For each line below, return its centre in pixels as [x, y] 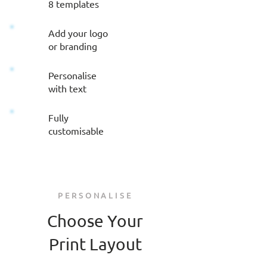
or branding [73, 46]
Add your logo [78, 33]
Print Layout [95, 244]
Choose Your [95, 221]
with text [67, 88]
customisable [76, 131]
